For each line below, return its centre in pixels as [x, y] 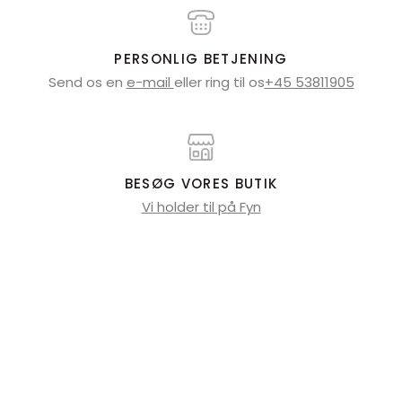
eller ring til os [219, 83]
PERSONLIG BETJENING [201, 59]
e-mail [150, 83]
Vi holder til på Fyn [201, 206]
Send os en [87, 83]
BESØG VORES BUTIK [201, 184]
